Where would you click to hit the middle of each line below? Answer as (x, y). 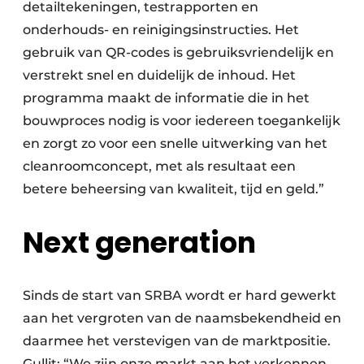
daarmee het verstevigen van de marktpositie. (177, 340)
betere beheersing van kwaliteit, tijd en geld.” (173, 188)
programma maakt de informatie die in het (166, 97)
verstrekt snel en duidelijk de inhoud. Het (159, 75)
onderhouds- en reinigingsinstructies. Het (161, 29)
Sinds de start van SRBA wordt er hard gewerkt (180, 295)
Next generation (139, 242)
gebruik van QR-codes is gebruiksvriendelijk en (178, 52)
